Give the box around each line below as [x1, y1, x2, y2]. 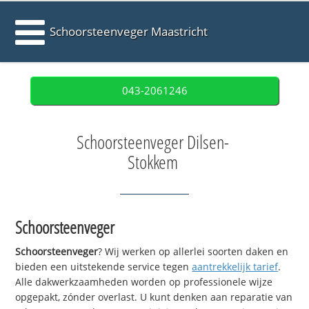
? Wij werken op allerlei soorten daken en [98, 245, 289, 259]
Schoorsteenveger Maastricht [50, 23, 208, 39]
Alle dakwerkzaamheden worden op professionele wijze [15, 275, 273, 289]
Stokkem [128, 150, 178, 175]
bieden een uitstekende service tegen [15, 260, 192, 274]
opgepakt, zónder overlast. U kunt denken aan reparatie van [15, 290, 293, 304]
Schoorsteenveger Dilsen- [77, 130, 229, 154]
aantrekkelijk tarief [192, 260, 279, 274]
